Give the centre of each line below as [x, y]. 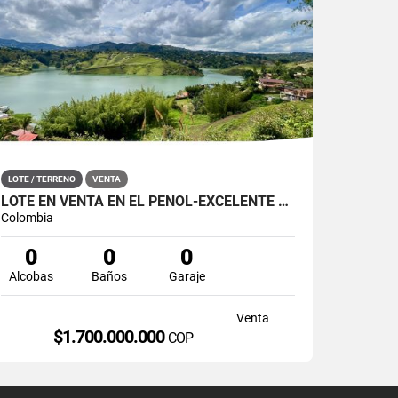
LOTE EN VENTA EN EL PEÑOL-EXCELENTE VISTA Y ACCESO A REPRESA [284, 201]
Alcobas [32, 276]
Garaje [187, 276]
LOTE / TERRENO [42, 179]
